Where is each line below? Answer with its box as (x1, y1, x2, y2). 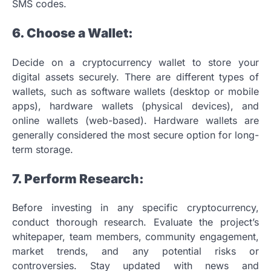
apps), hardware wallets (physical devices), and (12, 99, 259, 112)
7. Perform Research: (12, 171, 144, 186)
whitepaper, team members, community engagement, (12, 230, 259, 243)
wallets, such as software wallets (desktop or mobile (12, 85, 259, 97)
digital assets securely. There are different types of (12, 70, 259, 83)
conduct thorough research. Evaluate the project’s (12, 216, 259, 229)
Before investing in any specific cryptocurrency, (12, 201, 259, 214)
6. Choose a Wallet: (12, 25, 133, 41)
